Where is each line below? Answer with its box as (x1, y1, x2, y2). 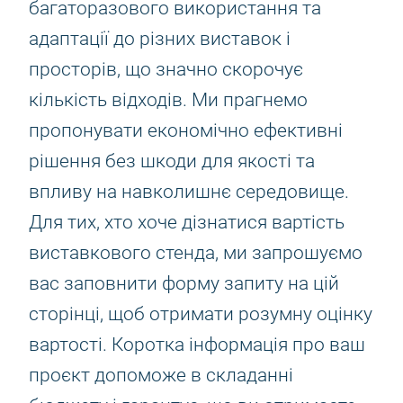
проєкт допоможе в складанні (29, 364, 293, 386)
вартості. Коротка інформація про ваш (29, 334, 365, 355)
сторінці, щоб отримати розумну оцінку (29, 303, 372, 325)
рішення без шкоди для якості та (29, 150, 315, 172)
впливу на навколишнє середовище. (29, 181, 349, 202)
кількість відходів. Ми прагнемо (29, 89, 308, 111)
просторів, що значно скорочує (29, 58, 303, 80)
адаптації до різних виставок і (29, 28, 291, 49)
